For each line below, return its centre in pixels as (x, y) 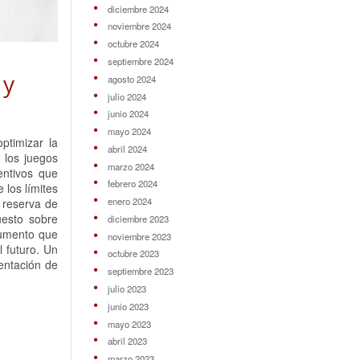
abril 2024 (127, 148)
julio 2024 (127, 96)
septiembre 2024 (140, 61)
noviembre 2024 (139, 26)
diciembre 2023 (138, 218)
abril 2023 (127, 341)
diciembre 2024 (138, 8)
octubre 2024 (133, 44)
